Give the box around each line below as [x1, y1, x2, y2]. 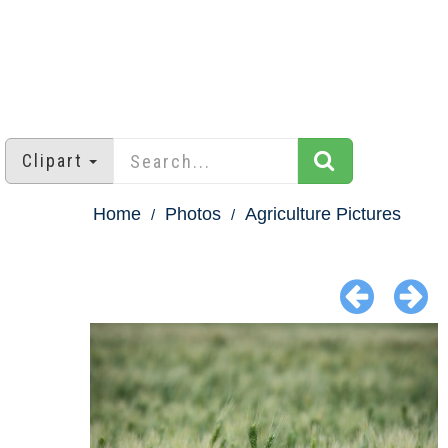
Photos [165, 204, 221, 225]
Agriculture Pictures [245, 204, 401, 225]
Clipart [22, 150, 83, 172]
